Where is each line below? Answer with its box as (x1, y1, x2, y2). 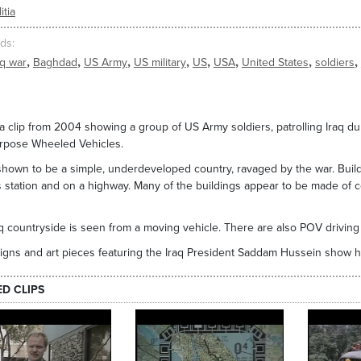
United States (241, 56, 309, 70)
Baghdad (32, 56, 77, 70)
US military (133, 56, 186, 70)
